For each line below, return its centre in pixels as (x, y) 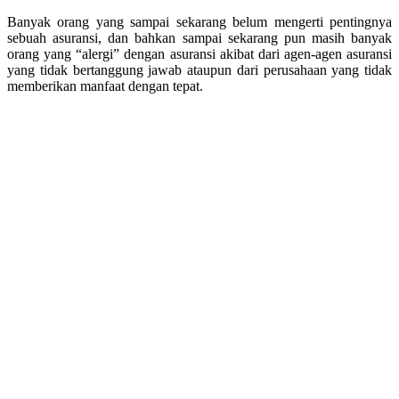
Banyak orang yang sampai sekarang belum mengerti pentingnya (199, 21)
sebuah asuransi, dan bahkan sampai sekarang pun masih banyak (199, 37)
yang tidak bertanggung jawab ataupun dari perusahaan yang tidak (199, 69)
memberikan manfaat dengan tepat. (105, 85)
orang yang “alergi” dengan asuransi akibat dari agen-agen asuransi (199, 53)
